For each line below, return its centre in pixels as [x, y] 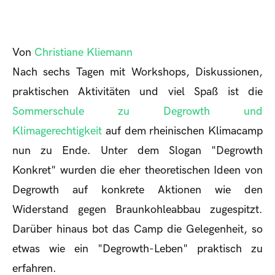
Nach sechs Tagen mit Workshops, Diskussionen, [137, 72]
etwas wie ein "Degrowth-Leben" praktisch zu [137, 249]
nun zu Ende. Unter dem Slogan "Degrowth [137, 151]
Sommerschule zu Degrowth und [137, 112]
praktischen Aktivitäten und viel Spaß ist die [137, 92]
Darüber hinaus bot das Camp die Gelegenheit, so [137, 230]
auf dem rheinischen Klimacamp [184, 131]
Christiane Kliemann [83, 53]
